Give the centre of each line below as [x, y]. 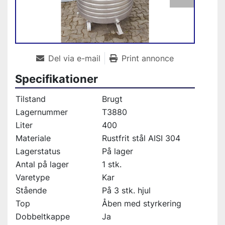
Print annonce [148, 59]
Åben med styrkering [142, 204]
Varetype [33, 178]
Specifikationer [57, 79]
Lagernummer [42, 112]
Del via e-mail [74, 59]
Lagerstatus [38, 151]
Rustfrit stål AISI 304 [141, 138]
